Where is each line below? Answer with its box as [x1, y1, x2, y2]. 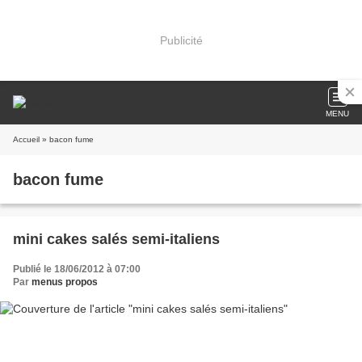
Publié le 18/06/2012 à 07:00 [13, 263, 141, 275]
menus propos [32, 276, 98, 288]
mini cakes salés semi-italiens [13, 231, 220, 247]
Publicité [159, 33, 203, 47]
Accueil [13, 135, 40, 144]
